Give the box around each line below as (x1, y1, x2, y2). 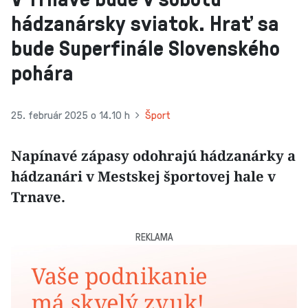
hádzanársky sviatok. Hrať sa (11, 8, 279, 37)
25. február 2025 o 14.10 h (11, 107, 130, 122)
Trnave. (11, 186, 65, 206)
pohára (11, 57, 74, 87)
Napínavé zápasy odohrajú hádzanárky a (11, 145, 296, 165)
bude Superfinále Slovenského (11, 32, 280, 62)
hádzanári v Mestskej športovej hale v (11, 166, 276, 186)
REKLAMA (135, 228, 173, 244)
